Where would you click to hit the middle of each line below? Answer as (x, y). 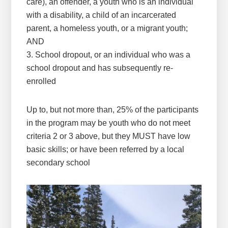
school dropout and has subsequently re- (100, 68)
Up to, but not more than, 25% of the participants (113, 110)
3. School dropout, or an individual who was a (109, 55)
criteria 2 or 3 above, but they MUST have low (109, 136)
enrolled (41, 81)
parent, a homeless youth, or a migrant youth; (107, 28)
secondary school (59, 163)
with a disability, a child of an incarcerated (102, 15)
